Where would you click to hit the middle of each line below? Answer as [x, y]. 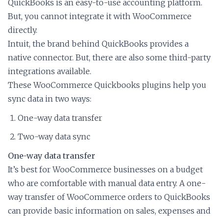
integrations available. [50, 71]
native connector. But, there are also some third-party [109, 58]
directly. [23, 30]
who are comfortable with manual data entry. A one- [107, 183]
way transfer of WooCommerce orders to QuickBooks [109, 197]
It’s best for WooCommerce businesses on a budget [105, 170]
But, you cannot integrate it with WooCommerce [100, 16]
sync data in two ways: [50, 99]
